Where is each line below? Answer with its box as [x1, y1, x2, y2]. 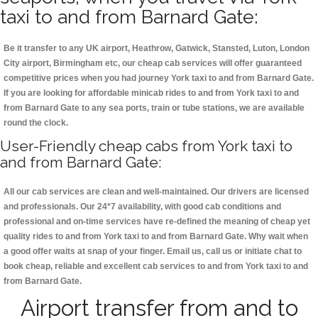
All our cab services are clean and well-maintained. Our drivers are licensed [4, 187, 309, 197]
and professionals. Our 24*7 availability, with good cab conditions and [4, 202, 281, 212]
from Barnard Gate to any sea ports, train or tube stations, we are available [4, 103, 305, 114]
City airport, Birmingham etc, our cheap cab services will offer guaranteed [4, 58, 302, 69]
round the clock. [4, 118, 68, 128]
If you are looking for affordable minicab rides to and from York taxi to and [4, 88, 299, 99]
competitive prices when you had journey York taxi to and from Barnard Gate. [4, 73, 314, 84]
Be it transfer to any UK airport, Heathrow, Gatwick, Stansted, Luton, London [4, 43, 309, 54]
